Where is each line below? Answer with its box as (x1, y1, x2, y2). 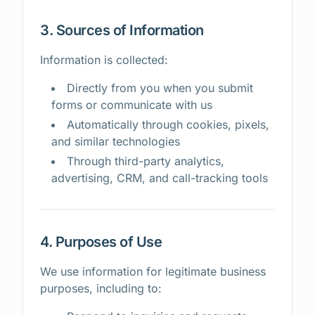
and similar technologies (51, 134, 180, 148)
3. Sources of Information (40, 22, 204, 39)
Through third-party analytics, (67, 154, 224, 168)
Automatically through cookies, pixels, (67, 117, 269, 131)
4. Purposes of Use (40, 233, 162, 250)
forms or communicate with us (51, 98, 212, 112)
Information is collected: (40, 53, 168, 67)
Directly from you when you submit (67, 81, 253, 95)
